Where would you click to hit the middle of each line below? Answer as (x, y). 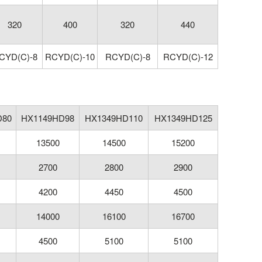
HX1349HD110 (114, 118)
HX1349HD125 (183, 118)
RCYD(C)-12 (188, 57)
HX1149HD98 (48, 118)
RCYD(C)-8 (127, 57)
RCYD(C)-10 (70, 57)
